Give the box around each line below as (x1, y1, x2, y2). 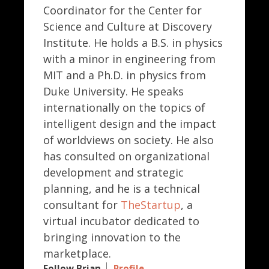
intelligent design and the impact (43, 116, 216, 131)
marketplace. (43, 246, 111, 261)
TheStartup (121, 197, 181, 212)
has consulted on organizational (43, 148, 210, 163)
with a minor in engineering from (43, 51, 216, 66)
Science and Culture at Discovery (43, 19, 212, 34)
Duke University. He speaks (43, 83, 184, 98)
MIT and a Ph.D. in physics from (43, 67, 206, 82)
